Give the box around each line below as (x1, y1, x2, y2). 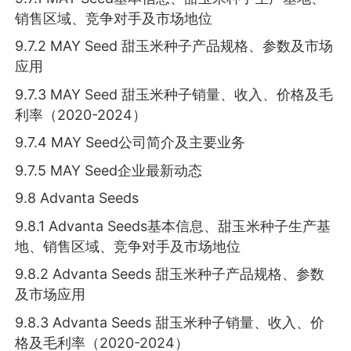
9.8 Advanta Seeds (15, 190, 139, 207)
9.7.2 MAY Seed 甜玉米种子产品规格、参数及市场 (15, 38, 334, 55)
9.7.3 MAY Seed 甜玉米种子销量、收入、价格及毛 (15, 85, 334, 103)
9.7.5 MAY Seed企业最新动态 (15, 161, 203, 179)
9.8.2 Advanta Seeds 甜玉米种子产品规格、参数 (15, 266, 325, 283)
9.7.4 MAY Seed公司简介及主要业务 (15, 134, 246, 151)
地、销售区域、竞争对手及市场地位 (15, 237, 241, 255)
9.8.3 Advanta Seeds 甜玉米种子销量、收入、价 (15, 313, 325, 331)
